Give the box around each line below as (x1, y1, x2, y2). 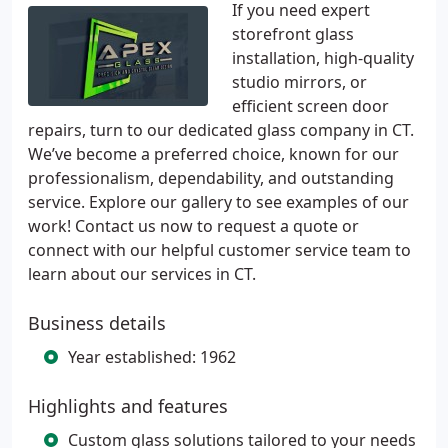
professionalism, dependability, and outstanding (28, 167, 394, 189)
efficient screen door (232, 95, 389, 117)
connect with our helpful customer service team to (28, 239, 411, 261)
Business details (28, 311, 166, 335)
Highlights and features (28, 394, 228, 418)
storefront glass (232, 23, 354, 45)
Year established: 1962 (68, 346, 236, 368)
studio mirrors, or (232, 71, 367, 93)
